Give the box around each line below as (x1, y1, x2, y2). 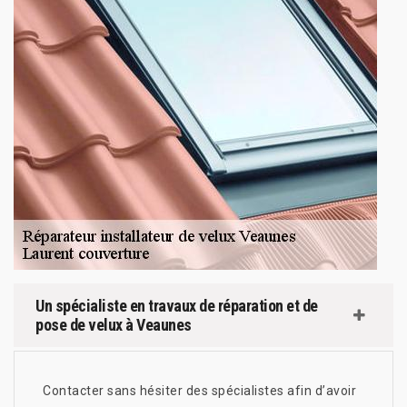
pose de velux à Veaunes (35, 314, 192, 334)
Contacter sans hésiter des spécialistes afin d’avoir (43, 382, 356, 398)
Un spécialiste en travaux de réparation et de (35, 295, 318, 315)
